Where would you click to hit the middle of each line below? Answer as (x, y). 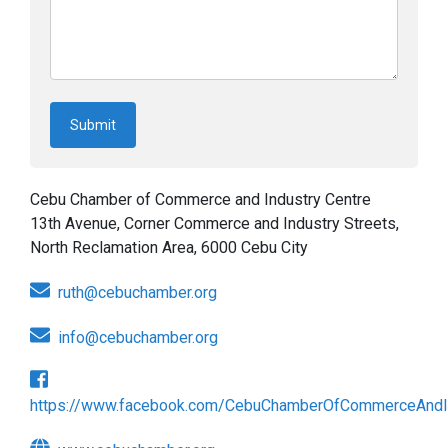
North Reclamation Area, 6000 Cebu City (169, 248)
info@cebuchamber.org (138, 337)
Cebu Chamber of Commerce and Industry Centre (200, 200)
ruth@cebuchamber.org (137, 292)
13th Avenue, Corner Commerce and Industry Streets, (214, 224)
